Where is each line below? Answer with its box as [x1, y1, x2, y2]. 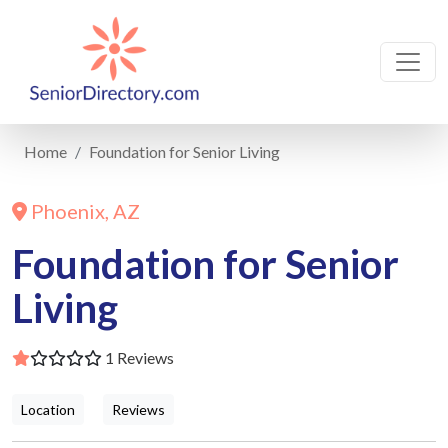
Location [21, 401, 75, 418]
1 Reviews [102, 348, 174, 367]
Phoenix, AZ [27, 199, 140, 223]
